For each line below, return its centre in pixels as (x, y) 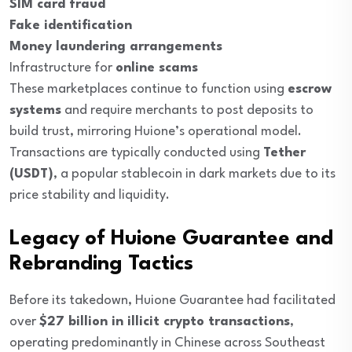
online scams (157, 68)
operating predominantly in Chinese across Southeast (167, 343)
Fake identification (71, 26)
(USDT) (31, 174)
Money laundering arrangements (116, 47)
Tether (284, 153)
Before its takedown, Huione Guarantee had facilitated (172, 301)
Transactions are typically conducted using (136, 153)
